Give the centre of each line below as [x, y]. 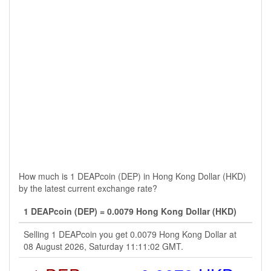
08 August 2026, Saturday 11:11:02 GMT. [103, 246]
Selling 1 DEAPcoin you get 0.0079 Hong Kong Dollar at [130, 234]
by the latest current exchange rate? [88, 188]
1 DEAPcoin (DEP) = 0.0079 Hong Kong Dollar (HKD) [130, 211]
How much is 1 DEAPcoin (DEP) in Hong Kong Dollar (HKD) [132, 176]
